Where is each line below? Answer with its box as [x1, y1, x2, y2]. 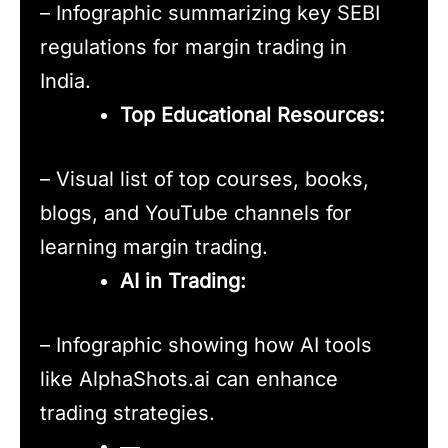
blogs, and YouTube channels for [40, 201, 352, 226]
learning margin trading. [40, 235, 268, 260]
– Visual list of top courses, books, [40, 167, 369, 192]
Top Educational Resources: [120, 103, 385, 128]
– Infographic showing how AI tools [40, 333, 372, 358]
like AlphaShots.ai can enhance [40, 367, 338, 392]
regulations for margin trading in [40, 35, 347, 60]
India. [40, 69, 91, 94]
